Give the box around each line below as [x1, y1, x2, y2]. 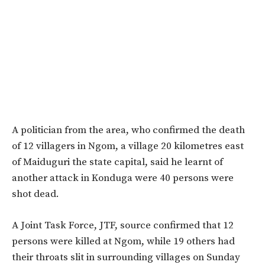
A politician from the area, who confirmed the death [12, 124, 245, 137]
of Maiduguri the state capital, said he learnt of [12, 156, 223, 169]
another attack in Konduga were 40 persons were [12, 172, 234, 185]
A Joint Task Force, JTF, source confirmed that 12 [12, 219, 234, 232]
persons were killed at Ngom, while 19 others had [12, 235, 235, 248]
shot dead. [12, 188, 59, 201]
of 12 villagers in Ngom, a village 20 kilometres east [12, 140, 244, 153]
